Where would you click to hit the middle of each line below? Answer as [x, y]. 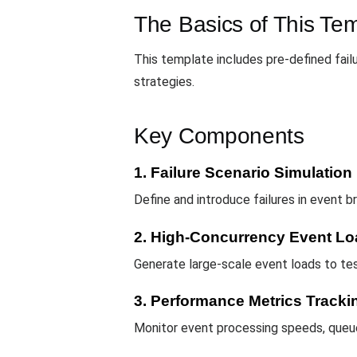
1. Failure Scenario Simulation [243, 173]
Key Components [219, 136]
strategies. [164, 82]
